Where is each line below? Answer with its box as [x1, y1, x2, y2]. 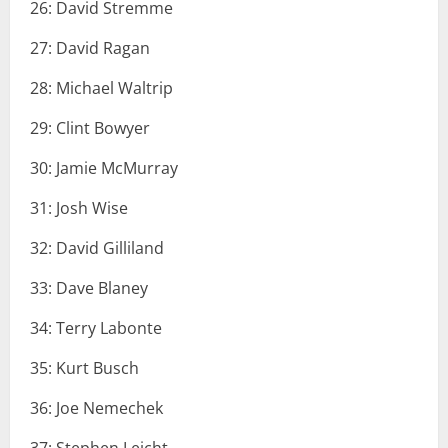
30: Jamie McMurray [30, 157, 178, 180]
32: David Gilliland [30, 237, 164, 260]
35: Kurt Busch [30, 357, 139, 380]
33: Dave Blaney [30, 277, 148, 300]
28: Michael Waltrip [30, 77, 173, 100]
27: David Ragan [30, 37, 150, 60]
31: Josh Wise [30, 197, 128, 220]
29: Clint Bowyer [30, 117, 150, 140]
